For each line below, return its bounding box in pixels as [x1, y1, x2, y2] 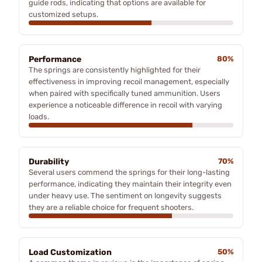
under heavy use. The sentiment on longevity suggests [29, 191, 222, 200]
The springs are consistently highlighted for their [29, 65, 201, 74]
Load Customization [29, 247, 112, 257]
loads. [29, 112, 49, 121]
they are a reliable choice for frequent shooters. [29, 202, 194, 212]
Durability [29, 156, 69, 167]
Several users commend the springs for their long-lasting [29, 167, 230, 177]
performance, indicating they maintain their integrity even [29, 179, 232, 188]
